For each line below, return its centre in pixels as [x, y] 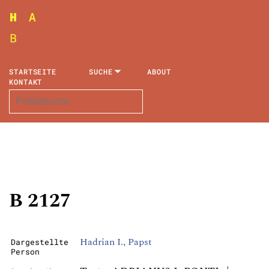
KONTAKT [26, 82]
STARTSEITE [33, 71]
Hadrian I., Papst [116, 242]
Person [25, 252]
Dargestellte [40, 242]
